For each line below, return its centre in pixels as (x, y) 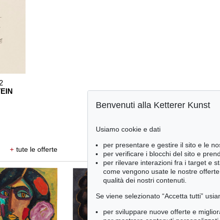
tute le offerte (37, 149)
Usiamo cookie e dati (128, 129)
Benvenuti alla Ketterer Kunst (153, 105)
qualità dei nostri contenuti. (145, 180)
